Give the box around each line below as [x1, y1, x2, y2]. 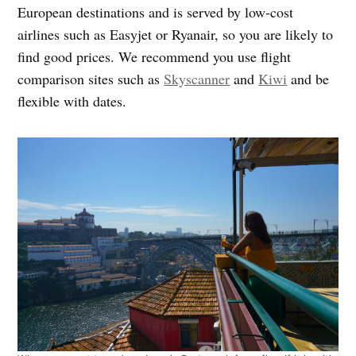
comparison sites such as [17, 69, 164, 89]
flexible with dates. [17, 91, 127, 111]
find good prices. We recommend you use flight [17, 47, 292, 67]
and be [287, 69, 330, 89]
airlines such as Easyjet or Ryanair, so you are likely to [17, 25, 334, 44]
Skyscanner [164, 69, 230, 89]
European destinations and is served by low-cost [17, 2, 294, 22]
